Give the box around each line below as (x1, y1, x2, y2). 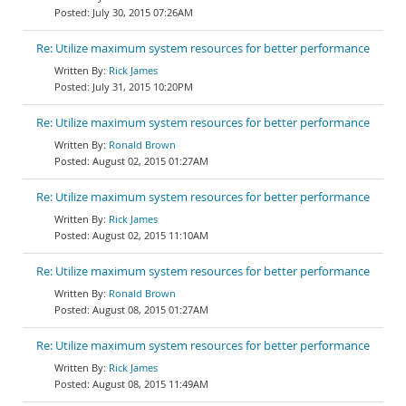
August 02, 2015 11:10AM (92, 228, 208, 242)
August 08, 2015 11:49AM (92, 377, 208, 391)
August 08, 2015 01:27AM (92, 303, 208, 316)
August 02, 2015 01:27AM (92, 154, 208, 168)
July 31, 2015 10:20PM (92, 80, 193, 93)
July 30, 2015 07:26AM (92, 5, 193, 19)
